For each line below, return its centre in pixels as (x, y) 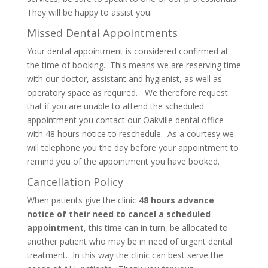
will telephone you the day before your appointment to (133, 147)
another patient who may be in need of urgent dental (129, 241)
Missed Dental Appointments (102, 33)
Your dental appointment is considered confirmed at (127, 51)
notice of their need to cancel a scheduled (118, 214)
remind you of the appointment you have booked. (123, 161)
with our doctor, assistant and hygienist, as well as (124, 79)
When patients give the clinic (83, 200)
